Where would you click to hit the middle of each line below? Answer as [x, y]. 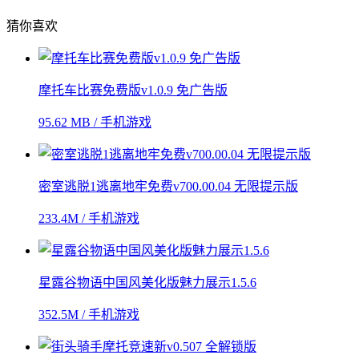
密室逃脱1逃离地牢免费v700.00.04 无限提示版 [168, 187]
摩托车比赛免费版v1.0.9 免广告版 [133, 91]
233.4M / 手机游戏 [89, 219]
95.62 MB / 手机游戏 [95, 123]
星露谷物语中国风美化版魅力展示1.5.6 [147, 283]
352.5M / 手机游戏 [89, 315]
